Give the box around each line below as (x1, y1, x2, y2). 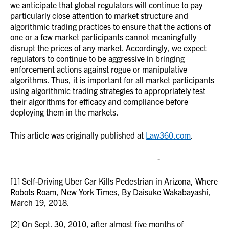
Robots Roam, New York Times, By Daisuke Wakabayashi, (10, 187, 211, 197)
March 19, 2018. (10, 197, 70, 208)
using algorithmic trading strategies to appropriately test (10, 85, 205, 96)
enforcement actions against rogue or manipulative (10, 64, 187, 74)
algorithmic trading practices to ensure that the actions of (10, 21, 211, 31)
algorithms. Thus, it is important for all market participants (10, 75, 214, 85)
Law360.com (146, 130, 191, 140)
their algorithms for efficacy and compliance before (10, 96, 188, 106)
